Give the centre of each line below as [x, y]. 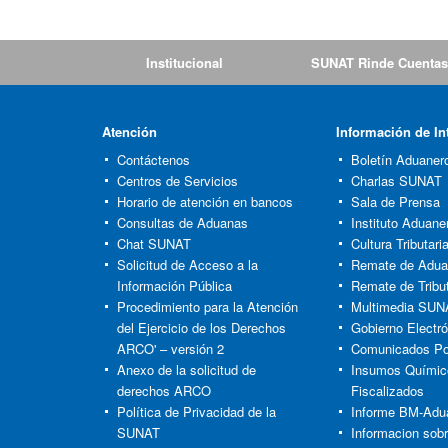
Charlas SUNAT [396, 180]
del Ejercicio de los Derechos [201, 327]
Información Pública [174, 285]
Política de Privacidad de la [196, 411]
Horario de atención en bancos [205, 201]
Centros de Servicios [177, 180]
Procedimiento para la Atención [207, 306]
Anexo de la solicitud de [186, 369]
